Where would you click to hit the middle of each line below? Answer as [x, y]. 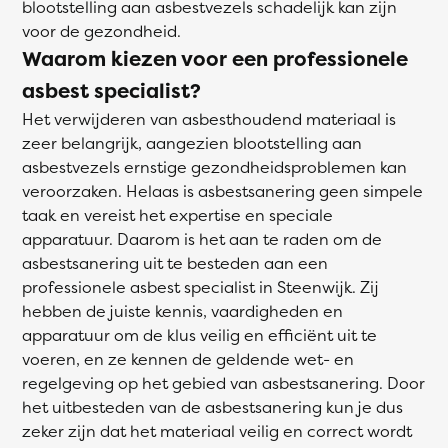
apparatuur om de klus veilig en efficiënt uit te [199, 335]
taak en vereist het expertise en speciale [177, 215]
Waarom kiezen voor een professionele [215, 58]
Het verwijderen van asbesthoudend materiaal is [209, 119]
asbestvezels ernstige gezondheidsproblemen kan [214, 167]
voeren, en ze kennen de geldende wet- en [188, 359]
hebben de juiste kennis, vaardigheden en [182, 311]
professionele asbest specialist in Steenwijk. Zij [200, 287]
